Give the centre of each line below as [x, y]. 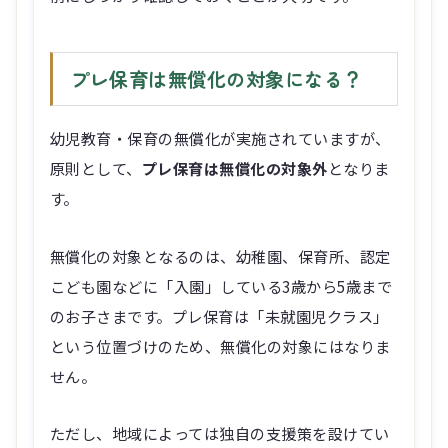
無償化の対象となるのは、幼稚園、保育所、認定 [220, 255]
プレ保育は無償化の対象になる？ [216, 78]
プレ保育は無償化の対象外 [234, 168]
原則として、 [96, 168]
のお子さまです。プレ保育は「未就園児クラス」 [219, 315]
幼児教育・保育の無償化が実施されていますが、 [220, 138]
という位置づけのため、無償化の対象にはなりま [220, 345]
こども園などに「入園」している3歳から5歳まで [221, 285]
